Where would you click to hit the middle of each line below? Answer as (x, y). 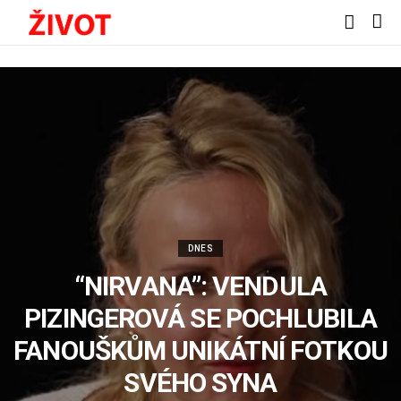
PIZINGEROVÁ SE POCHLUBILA (200, 318)
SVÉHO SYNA (200, 383)
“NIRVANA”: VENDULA (200, 286)
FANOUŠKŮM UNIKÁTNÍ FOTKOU (200, 350)
